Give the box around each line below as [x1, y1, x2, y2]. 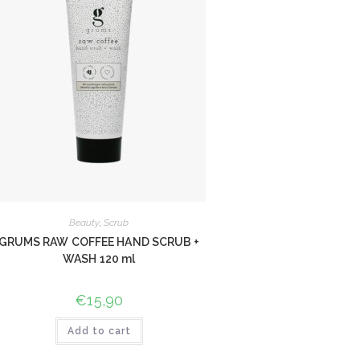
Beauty [68, 217, 100, 228]
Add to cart [67, 325, 131, 337]
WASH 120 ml [63, 252, 136, 265]
